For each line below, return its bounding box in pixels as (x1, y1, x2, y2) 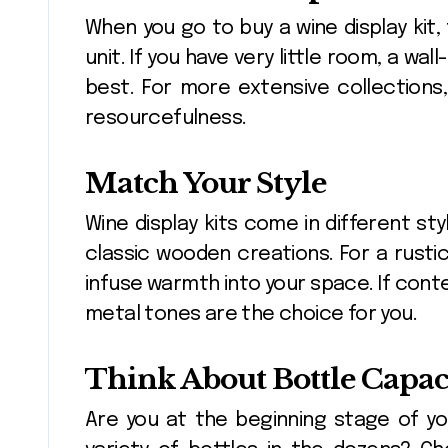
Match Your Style (85, 165, 326, 201)
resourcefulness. (85, 107, 251, 129)
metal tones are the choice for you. (85, 303, 417, 325)
